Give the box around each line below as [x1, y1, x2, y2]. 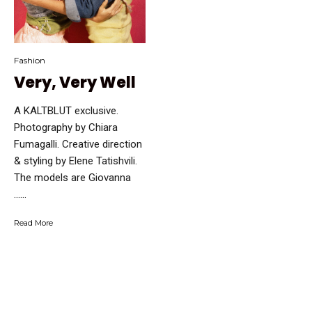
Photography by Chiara [14, 121, 118, 134]
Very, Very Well [14, 72, 136, 94]
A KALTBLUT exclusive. [14, 104, 118, 118]
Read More [14, 218, 53, 228]
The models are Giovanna [14, 171, 131, 185]
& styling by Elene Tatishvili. [14, 155, 137, 168]
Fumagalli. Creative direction [14, 138, 142, 151]
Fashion [14, 55, 45, 66]
